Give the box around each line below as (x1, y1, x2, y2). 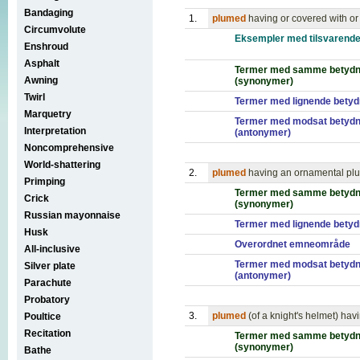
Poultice (24, 310, 61, 322)
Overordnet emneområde (235, 239, 350, 250)
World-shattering (24, 158, 100, 170)
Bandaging (24, 6, 73, 18)
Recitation (24, 327, 71, 339)
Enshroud (24, 40, 68, 52)
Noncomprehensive (24, 141, 114, 153)
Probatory (24, 293, 70, 305)
